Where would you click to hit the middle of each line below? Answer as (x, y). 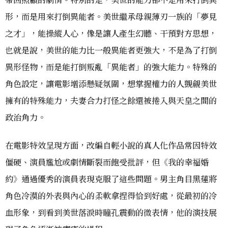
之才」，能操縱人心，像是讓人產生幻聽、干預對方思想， (111, 33)
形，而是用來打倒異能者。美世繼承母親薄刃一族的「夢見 (111, 16)
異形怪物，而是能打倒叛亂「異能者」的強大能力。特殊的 (111, 66)
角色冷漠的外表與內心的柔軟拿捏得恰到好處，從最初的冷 (111, 195)
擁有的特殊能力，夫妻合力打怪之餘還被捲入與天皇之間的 (111, 100)
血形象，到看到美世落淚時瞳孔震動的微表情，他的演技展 (111, 212)
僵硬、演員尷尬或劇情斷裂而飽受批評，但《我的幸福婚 (107, 162)
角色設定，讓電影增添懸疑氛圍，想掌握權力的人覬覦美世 (111, 83)
